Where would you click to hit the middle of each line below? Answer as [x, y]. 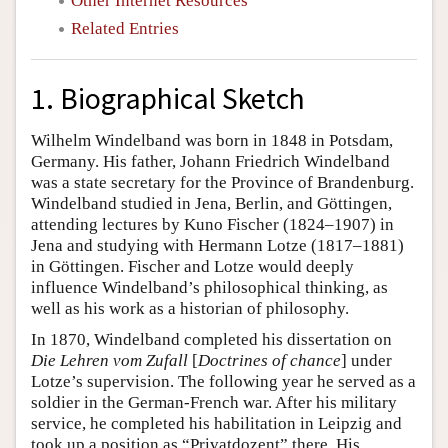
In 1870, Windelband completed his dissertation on [211, 340]
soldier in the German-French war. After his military [214, 403]
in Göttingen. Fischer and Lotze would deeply [192, 267]
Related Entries [125, 28]
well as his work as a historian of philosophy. [190, 309]
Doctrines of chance [269, 361]
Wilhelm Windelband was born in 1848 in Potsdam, [212, 141]
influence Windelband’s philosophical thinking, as [209, 288]
